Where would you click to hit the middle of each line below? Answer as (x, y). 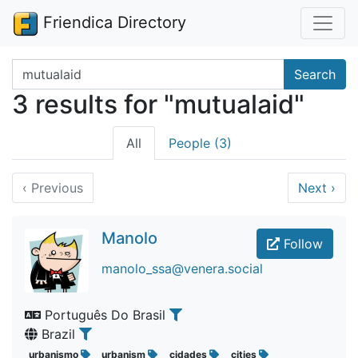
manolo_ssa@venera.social (182, 268)
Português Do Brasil (105, 315)
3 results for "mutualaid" (158, 104)
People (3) (200, 143)
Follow (301, 244)
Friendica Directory (112, 22)
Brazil (58, 334)
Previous (55, 188)
